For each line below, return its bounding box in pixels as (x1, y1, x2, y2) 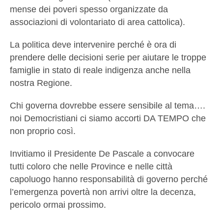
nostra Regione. (10, 78, 72, 88)
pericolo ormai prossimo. (10, 200, 106, 210)
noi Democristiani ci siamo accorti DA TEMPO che (10, 113, 206, 124)
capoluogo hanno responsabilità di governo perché (10, 174, 208, 185)
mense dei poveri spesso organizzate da (10, 4, 168, 15)
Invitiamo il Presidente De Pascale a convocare (10, 149, 194, 159)
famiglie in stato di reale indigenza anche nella (10, 65, 191, 76)
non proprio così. (10, 126, 76, 137)
